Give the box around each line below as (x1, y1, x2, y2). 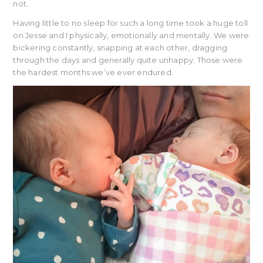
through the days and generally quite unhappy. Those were (13, 55, 243, 65)
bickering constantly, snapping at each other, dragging (13, 42, 228, 52)
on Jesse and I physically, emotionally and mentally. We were (13, 30, 249, 40)
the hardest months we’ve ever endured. (13, 67, 173, 77)
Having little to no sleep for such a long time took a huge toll (13, 18, 248, 28)
